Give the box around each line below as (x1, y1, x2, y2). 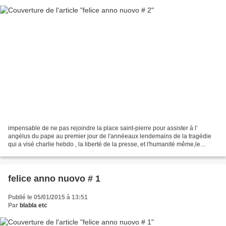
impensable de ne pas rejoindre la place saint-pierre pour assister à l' (8, 125, 197, 132)
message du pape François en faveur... (8, 149, 114, 156)
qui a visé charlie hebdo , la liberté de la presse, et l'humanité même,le (8, 141, 200, 148)
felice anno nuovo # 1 (8, 174, 100, 184)
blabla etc (20, 202, 47, 209)
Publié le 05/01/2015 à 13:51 (8, 194, 88, 201)
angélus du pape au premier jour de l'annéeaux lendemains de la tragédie (8, 133, 211, 140)
